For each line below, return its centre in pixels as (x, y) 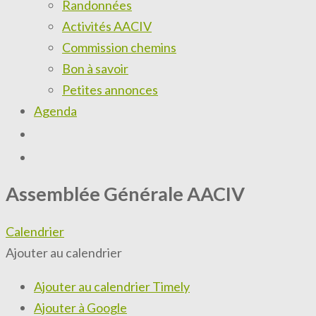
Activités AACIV (107, 26)
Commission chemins (119, 47)
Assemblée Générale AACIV (125, 194)
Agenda (55, 111)
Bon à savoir (95, 68)
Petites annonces (110, 90)
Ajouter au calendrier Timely (112, 286)
